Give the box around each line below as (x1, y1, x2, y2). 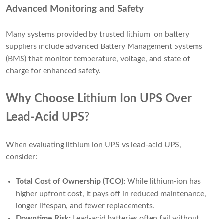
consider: (6, 153, 37, 161)
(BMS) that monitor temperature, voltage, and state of (6, 55, 190, 63)
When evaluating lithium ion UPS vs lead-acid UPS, (6, 141, 181, 149)
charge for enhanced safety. (6, 67, 101, 75)
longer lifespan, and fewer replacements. (16, 202, 154, 210)
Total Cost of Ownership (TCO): (16, 177, 125, 186)
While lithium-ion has (125, 177, 201, 186)
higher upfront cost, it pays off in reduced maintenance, (16, 190, 206, 198)
